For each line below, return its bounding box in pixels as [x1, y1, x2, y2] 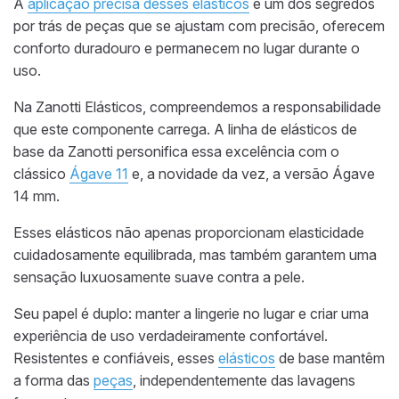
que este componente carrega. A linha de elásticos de [13, 120, 357, 139]
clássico [13, 165, 69, 183]
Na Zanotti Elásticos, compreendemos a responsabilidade [13, 98, 381, 117]
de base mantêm [275, 349, 385, 368]
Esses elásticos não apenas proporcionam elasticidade [13, 224, 364, 242]
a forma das [13, 371, 94, 390]
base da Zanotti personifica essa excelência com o [13, 142, 339, 161]
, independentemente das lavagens [133, 371, 355, 390]
